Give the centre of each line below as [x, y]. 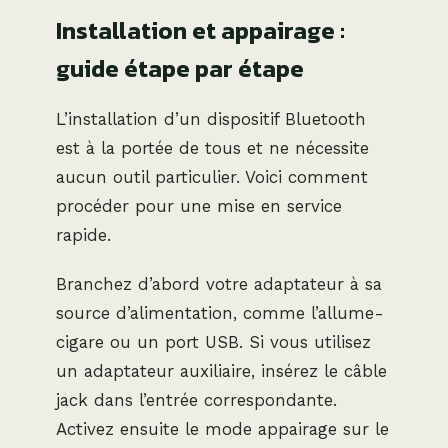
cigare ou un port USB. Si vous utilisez [213, 341]
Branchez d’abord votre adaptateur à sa [219, 283]
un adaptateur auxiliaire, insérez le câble [221, 370]
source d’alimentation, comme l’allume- [220, 312]
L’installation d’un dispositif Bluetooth [211, 118]
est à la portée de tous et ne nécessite [212, 147]
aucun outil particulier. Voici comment [212, 176]
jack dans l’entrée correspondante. [196, 399]
